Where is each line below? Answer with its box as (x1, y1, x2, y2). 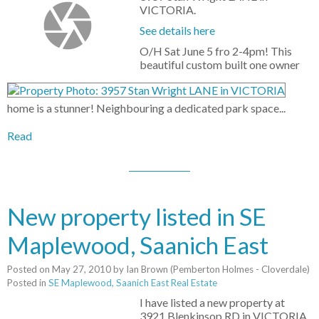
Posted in (7, 277, 46, 289)
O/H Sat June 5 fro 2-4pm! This (140, 44, 293, 58)
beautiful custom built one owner (140, 58, 300, 72)
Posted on (7, 263, 52, 276)
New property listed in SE (7, 202, 266, 231)
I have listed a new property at (140, 296, 286, 310)
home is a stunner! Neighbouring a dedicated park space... (7, 101, 286, 115)
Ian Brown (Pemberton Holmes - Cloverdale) (126, 263, 310, 276)
